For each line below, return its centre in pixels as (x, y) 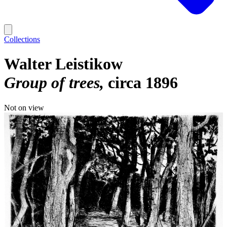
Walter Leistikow (63, 64)
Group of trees (52, 83)
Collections (22, 39)
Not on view (24, 107)
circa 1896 (143, 83)
